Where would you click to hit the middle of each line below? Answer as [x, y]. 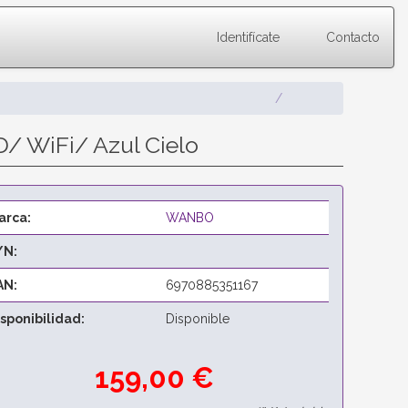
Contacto [351, 37]
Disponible [197, 319]
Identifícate [246, 37]
